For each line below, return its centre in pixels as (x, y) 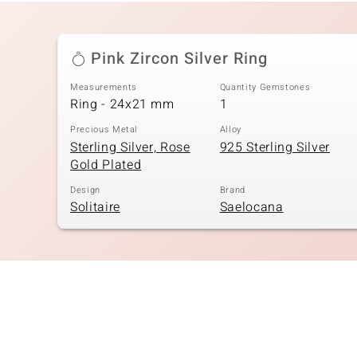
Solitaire (95, 208)
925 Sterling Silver (275, 147)
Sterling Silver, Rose (130, 147)
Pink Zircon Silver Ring (179, 58)
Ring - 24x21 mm (122, 105)
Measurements (104, 87)
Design (85, 190)
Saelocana (251, 208)
